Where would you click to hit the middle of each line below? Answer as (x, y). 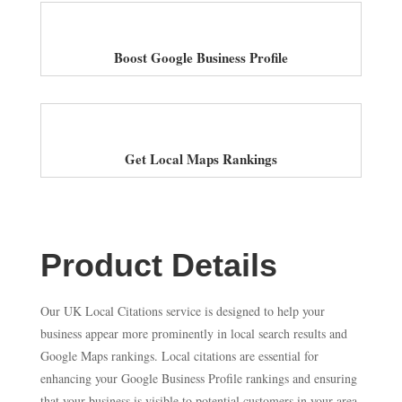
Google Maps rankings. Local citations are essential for (179, 356)
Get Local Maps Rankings (201, 159)
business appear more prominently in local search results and (193, 334)
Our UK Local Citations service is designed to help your (182, 311)
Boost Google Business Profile (201, 58)
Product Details (158, 266)
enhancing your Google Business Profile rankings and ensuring (198, 379)
